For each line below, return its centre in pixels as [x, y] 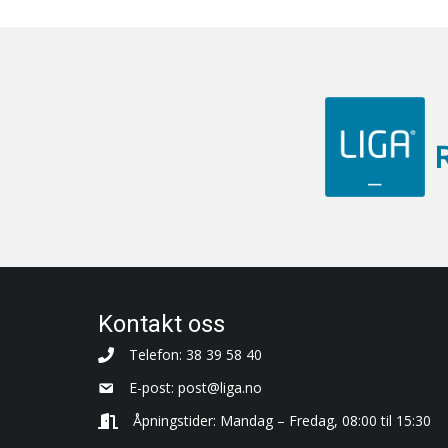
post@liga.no [219, 387]
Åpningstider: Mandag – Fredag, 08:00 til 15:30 [281, 420]
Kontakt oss [161, 324]
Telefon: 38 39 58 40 [195, 354]
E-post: [153, 387]
